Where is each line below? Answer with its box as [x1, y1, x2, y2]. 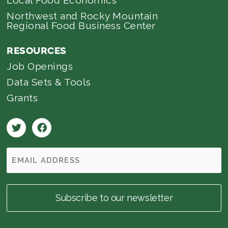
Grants [7, 92, 38, 103]
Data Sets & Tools [7, 76, 91, 88]
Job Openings [7, 60, 73, 72]
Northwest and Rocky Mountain [7, 10, 158, 21]
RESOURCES [7, 44, 67, 56]
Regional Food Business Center [7, 19, 156, 31]
